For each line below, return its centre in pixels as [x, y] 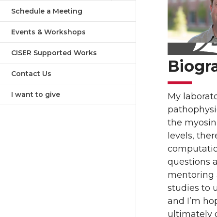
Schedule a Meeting [47, 11]
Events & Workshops [48, 32]
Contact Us [31, 74]
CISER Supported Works [54, 53]
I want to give [36, 94]
